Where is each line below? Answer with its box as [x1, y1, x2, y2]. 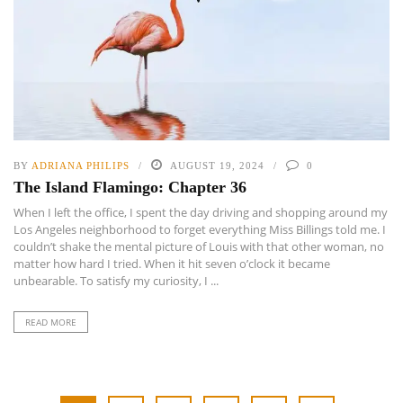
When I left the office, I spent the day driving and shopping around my [13, 204, 388, 221]
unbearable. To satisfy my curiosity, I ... [13, 273, 219, 290]
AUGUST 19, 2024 [170, 160, 264, 172]
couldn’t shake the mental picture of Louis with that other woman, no [13, 238, 384, 255]
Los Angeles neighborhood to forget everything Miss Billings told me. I [13, 221, 386, 238]
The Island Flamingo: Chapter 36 [13, 178, 246, 197]
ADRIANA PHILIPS [31, 160, 130, 172]
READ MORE [25, 316, 76, 329]
